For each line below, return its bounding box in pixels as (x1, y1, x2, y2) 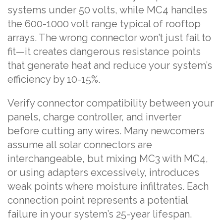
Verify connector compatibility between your (7, 97, 214, 109)
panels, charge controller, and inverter (7, 111, 181, 123)
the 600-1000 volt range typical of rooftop (7, 17, 201, 30)
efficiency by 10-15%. (7, 73, 100, 85)
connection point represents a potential (7, 194, 188, 206)
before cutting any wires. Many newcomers (7, 124, 205, 137)
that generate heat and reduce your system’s (7, 59, 212, 71)
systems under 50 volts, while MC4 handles (7, 3, 207, 16)
